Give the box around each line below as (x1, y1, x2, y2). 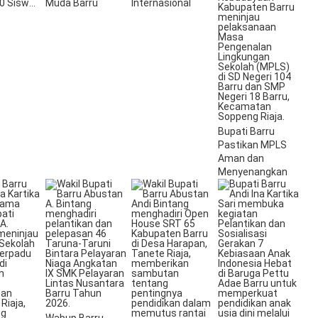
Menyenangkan (217, 166, 287, 178)
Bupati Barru (217, 126, 275, 138)
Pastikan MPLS (217, 139, 287, 151)
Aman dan (217, 153, 264, 165)
